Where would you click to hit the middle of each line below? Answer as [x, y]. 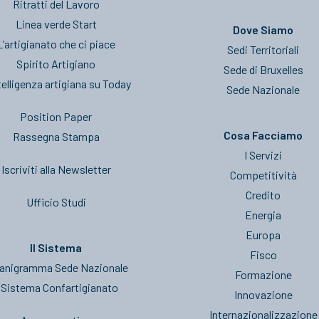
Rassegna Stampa [56, 136]
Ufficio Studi [56, 202]
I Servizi [263, 155]
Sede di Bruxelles [263, 69]
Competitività [263, 175]
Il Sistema [56, 247]
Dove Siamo [263, 30]
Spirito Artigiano [56, 64]
